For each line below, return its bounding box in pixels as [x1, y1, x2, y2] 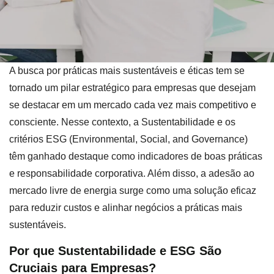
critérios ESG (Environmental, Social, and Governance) [9, 134, 248, 144]
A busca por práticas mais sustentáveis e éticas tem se [9, 65, 245, 76]
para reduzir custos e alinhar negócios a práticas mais [9, 202, 242, 213]
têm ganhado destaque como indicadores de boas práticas [9, 151, 262, 161]
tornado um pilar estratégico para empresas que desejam [9, 83, 256, 93]
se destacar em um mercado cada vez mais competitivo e [9, 100, 256, 110]
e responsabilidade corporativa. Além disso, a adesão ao [9, 168, 254, 179]
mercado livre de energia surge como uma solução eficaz [9, 185, 256, 196]
